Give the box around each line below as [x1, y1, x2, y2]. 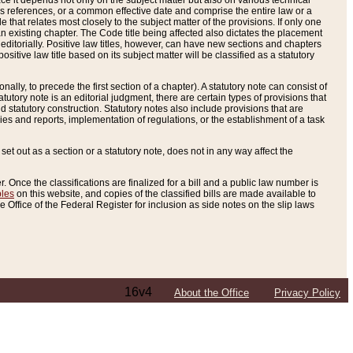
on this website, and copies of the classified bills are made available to [14, 188, 316, 200]
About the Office [174, 287, 249, 299]
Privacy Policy [274, 287, 340, 299]
